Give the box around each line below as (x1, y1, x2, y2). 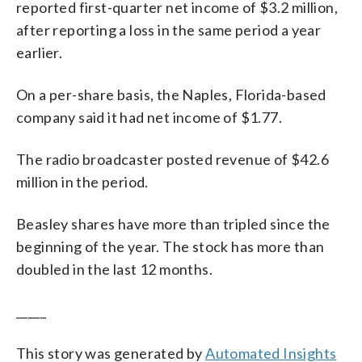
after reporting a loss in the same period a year (16, 20, 322, 39)
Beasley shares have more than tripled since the (16, 214, 330, 233)
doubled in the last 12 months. (16, 259, 213, 278)
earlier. (16, 43, 63, 61)
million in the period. (16, 172, 149, 191)
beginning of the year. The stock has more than (16, 237, 325, 255)
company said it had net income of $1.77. (16, 107, 282, 126)
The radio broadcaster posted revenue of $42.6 (16, 149, 329, 168)
